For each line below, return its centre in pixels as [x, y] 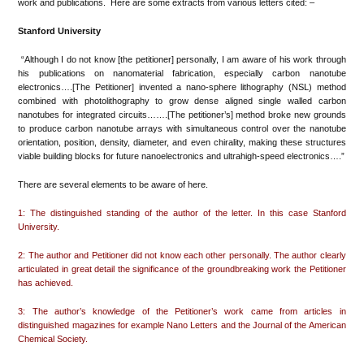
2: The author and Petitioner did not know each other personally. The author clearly [182, 255]
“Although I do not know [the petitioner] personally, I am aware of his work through [182, 59]
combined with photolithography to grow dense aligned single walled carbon [182, 100]
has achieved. [47, 282]
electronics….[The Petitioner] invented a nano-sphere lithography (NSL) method [182, 87]
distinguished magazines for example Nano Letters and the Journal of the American [182, 325]
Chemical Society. [53, 338]
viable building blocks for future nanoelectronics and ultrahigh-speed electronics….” [182, 156]
